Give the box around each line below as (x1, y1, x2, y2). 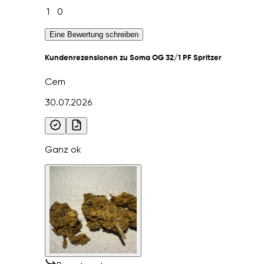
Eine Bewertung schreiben (49, 30, 139, 39)
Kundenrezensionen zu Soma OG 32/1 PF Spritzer (45, 54, 222, 62)
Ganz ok (45, 144, 82, 156)
